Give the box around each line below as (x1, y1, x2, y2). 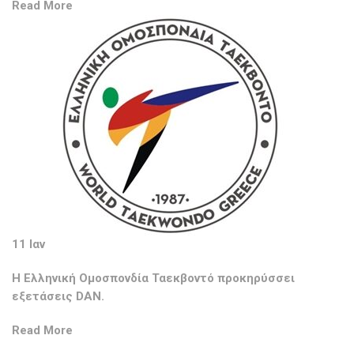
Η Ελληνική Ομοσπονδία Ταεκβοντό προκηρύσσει (12, 271, 295, 286)
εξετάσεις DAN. (12, 289, 104, 304)
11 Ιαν (12, 237, 45, 252)
